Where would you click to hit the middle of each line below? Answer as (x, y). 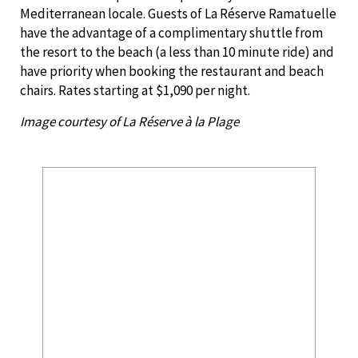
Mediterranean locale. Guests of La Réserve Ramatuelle (178, 13)
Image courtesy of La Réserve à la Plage (131, 121)
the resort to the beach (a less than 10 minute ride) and (177, 52)
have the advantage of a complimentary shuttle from (171, 32)
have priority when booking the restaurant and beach (172, 71)
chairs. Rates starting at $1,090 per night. (135, 90)
